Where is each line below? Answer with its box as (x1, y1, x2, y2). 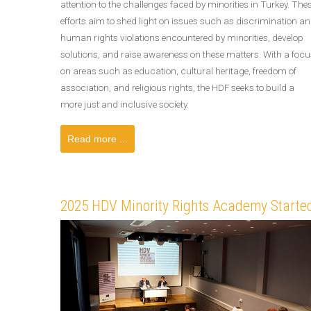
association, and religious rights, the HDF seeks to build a (60, 82, 294, 93)
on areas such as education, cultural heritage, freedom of (60, 65, 296, 76)
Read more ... (67, 133, 128, 144)
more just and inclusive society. (60, 99, 189, 110)
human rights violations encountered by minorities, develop (60, 32, 303, 43)
